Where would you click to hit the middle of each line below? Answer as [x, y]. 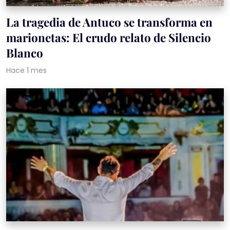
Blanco [25, 53]
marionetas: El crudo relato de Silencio [109, 37]
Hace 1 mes [26, 70]
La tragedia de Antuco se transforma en [109, 22]
